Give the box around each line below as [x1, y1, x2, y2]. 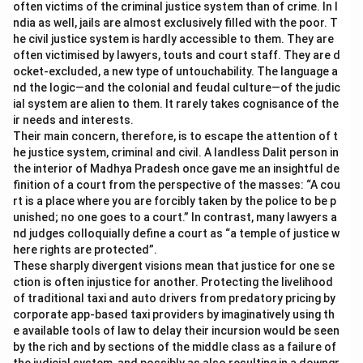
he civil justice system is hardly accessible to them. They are [13, 32, 334, 45]
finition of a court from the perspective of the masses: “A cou [13, 178, 340, 191]
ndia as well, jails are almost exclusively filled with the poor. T [13, 16, 338, 29]
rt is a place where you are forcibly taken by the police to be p [13, 194, 336, 207]
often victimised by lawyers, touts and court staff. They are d [13, 49, 340, 62]
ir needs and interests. [13, 113, 136, 126]
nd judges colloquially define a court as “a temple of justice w [13, 227, 340, 240]
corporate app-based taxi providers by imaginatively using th [13, 308, 335, 321]
